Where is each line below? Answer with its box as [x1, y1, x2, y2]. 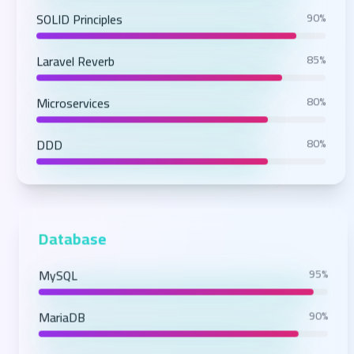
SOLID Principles [33, 17, 120, 41]
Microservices [33, 100, 107, 125]
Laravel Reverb [33, 58, 112, 83]
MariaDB [34, 313, 81, 337]
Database [34, 232, 103, 262]
